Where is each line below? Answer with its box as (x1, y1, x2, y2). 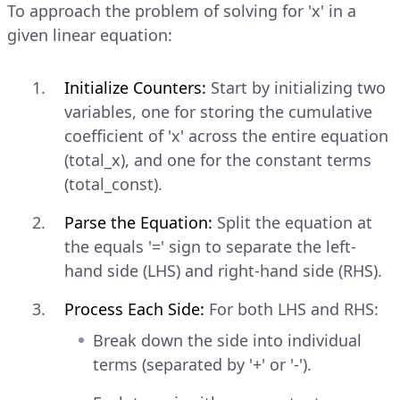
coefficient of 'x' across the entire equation (64, 124, 388, 146)
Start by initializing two (206, 76, 386, 98)
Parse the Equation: (64, 211, 212, 233)
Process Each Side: (64, 297, 204, 320)
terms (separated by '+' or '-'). (93, 353, 312, 375)
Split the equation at (212, 211, 372, 233)
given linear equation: (7, 23, 172, 46)
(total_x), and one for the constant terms (64, 148, 371, 171)
